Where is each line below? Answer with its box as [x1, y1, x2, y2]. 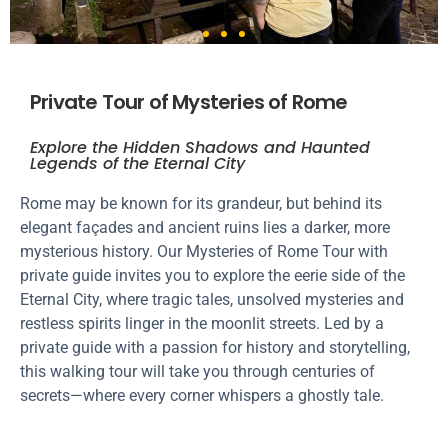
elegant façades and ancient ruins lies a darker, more [20, 218, 390, 237]
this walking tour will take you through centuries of [20, 362, 375, 381]
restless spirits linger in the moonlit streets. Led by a [20, 314, 384, 333]
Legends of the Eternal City [30, 152, 245, 175]
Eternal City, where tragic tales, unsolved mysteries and [20, 290, 404, 309]
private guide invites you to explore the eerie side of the [20, 266, 405, 285]
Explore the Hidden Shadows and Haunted [30, 136, 370, 159]
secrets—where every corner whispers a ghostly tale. [20, 386, 384, 405]
